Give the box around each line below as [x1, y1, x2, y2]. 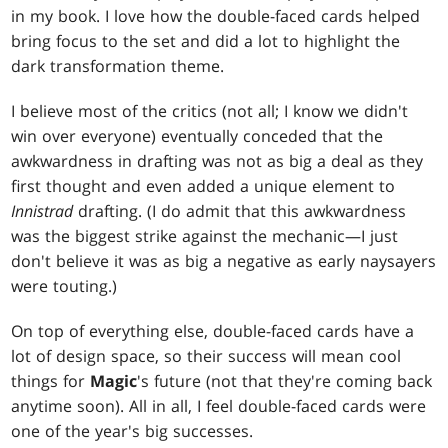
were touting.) [11, 275, 118, 298]
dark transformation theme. [11, 55, 225, 78]
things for [11, 370, 91, 393]
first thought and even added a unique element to [11, 175, 396, 198]
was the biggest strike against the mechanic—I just [11, 225, 399, 248]
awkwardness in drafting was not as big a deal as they [11, 150, 424, 173]
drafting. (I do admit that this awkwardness [78, 200, 407, 223]
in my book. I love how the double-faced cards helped [11, 5, 421, 28]
